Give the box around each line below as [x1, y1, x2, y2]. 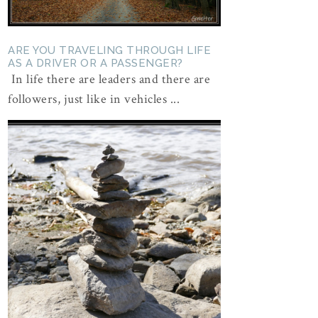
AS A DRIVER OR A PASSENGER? [8, 56, 183, 70]
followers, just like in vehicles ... [8, 90, 180, 107]
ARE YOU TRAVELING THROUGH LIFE [8, 43, 211, 57]
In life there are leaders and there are [8, 70, 210, 87]
